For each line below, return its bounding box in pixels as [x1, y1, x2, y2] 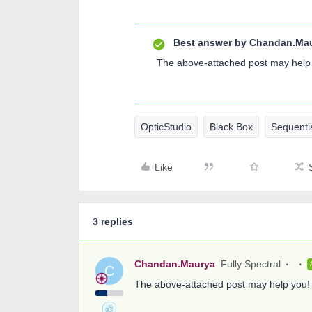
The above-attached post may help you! [134, 279, 310, 290]
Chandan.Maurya [134, 258, 215, 270]
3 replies [93, 216, 133, 227]
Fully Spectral [221, 258, 281, 270]
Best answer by [173, 37, 247, 48]
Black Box [210, 121, 253, 132]
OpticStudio [141, 121, 192, 132]
